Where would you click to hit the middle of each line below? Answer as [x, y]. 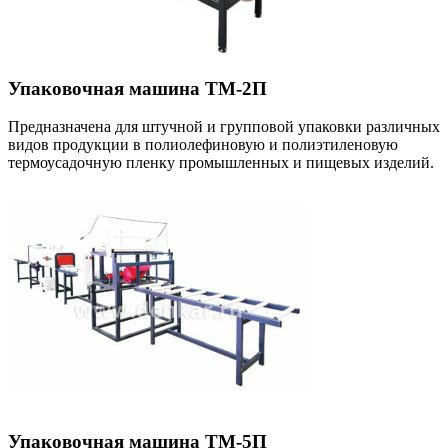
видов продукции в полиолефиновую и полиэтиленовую [203, 145]
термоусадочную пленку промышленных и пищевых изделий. [221, 163]
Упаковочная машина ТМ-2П [137, 88]
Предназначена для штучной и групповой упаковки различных [224, 127]
